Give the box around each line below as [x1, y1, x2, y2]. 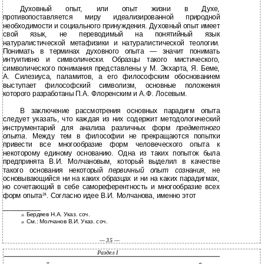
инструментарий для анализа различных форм [2, 124, 177, 132]
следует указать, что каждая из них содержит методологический [2, 115, 220, 124]
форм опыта [2, 192, 42, 200]
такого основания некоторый [2, 166, 109, 174]
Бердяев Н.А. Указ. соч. [26, 211, 90, 218]
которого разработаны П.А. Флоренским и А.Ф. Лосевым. [2, 90, 187, 98]
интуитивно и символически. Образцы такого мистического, [2, 55, 220, 64]
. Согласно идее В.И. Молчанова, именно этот [46, 192, 196, 200]
